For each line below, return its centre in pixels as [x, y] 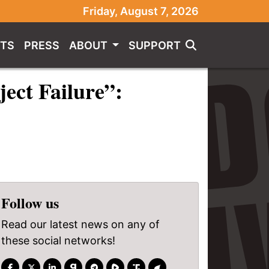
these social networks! [58, 240]
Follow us [30, 203]
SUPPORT [155, 45]
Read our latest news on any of [80, 224]
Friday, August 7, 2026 [141, 11]
